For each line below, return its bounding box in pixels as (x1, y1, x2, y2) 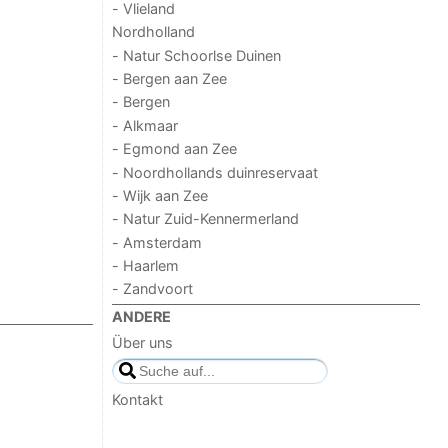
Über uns (112, 334, 174, 352)
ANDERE (112, 307, 172, 325)
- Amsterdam (112, 233, 203, 251)
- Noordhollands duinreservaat (112, 163, 319, 181)
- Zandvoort (112, 280, 194, 298)
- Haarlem (112, 257, 180, 275)
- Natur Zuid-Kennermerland (112, 210, 300, 228)
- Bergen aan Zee (112, 70, 228, 88)
